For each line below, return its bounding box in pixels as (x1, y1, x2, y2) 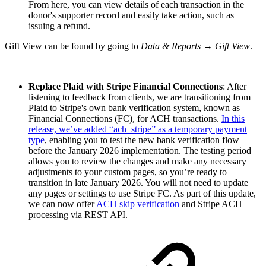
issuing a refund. (28, 20, 93, 31)
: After (223, 81, 246, 91)
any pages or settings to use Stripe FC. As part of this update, (28, 188, 256, 198)
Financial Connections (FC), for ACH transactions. (28, 113, 221, 123)
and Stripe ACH (179, 198, 242, 209)
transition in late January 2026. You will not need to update (28, 177, 248, 188)
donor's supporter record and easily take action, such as (28, 9, 234, 20)
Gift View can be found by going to (5, 40, 141, 51)
